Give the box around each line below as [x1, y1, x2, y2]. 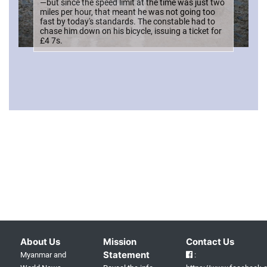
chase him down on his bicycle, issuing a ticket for [40, 26, 222, 36]
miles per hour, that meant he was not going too [40, 7, 215, 17]
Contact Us [186, 235, 235, 247]
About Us [20, 235, 60, 247]
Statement [103, 249, 150, 260]
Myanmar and [20, 250, 66, 259]
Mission [103, 235, 137, 247]
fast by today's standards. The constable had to [40, 16, 215, 26]
